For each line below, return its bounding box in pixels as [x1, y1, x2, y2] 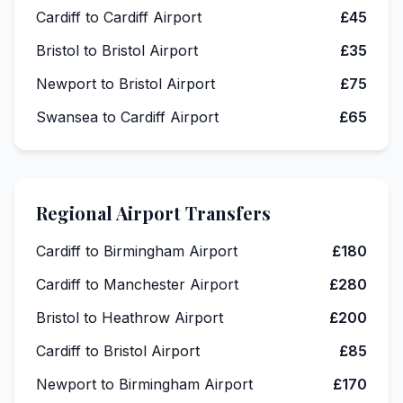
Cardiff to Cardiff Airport [36, 8, 201, 27]
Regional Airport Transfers [36, 201, 271, 226]
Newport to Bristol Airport [36, 75, 215, 94]
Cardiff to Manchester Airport [36, 275, 238, 294]
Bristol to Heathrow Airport [36, 309, 223, 327]
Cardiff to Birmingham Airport [36, 242, 237, 261]
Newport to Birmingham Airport [36, 375, 253, 394]
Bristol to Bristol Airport [36, 41, 198, 60]
